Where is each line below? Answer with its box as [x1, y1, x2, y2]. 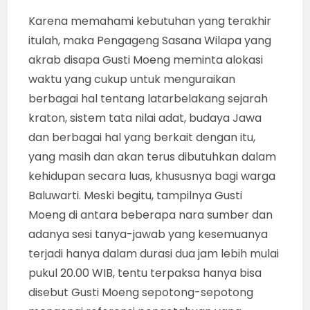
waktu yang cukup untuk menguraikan [28, 71, 236, 88]
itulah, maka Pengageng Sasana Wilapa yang [28, 33, 272, 49]
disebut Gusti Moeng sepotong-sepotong [28, 284, 254, 301]
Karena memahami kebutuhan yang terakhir [28, 13, 272, 30]
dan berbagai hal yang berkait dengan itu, [28, 129, 256, 146]
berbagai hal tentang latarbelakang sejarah [28, 91, 268, 107]
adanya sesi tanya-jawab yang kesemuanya [28, 226, 268, 243]
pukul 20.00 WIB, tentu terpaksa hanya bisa [28, 265, 262, 282]
